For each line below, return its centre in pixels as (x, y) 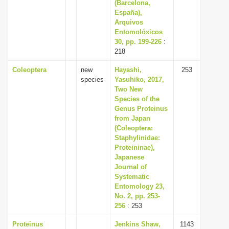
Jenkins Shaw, (138, 224)
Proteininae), (135, 147)
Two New (129, 89)
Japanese (129, 157)
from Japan (132, 118)
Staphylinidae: (137, 138)
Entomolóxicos (139, 32)
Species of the (137, 99)
